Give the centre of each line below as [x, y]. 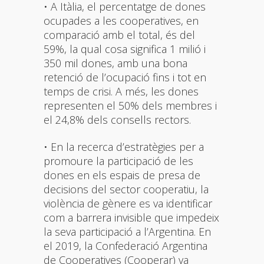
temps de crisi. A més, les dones [121, 91]
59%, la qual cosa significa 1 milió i [125, 49]
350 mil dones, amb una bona [115, 63]
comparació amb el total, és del [119, 34]
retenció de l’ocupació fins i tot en [125, 77]
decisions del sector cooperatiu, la [126, 189]
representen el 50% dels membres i [130, 105]
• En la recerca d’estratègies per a [124, 146]
